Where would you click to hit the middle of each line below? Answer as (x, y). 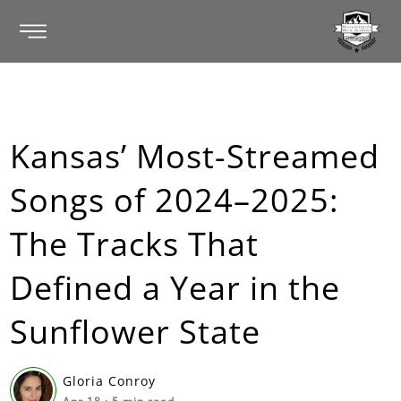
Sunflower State (136, 332)
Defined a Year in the (175, 288)
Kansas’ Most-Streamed (195, 156)
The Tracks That (135, 244)
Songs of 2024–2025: (175, 200)
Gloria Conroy (110, 381)
